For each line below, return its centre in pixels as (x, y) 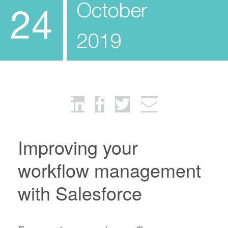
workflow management (109, 170)
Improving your (78, 147)
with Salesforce (80, 193)
